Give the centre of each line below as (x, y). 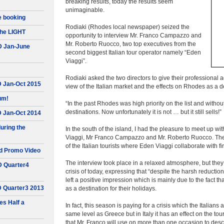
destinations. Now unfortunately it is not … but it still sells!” (143, 112)
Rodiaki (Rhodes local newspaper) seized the (127, 27)
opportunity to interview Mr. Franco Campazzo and (133, 35)
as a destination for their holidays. (111, 188)
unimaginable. (85, 10)
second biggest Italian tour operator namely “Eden (133, 52)
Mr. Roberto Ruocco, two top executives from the (131, 44)
